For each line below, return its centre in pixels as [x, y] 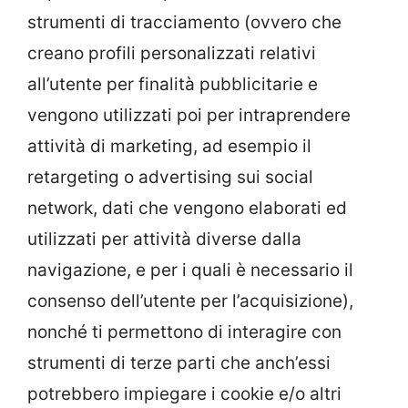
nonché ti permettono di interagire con [184, 331]
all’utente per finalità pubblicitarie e [173, 84]
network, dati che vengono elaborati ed [187, 208]
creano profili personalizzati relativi [172, 53]
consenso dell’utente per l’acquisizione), [190, 301]
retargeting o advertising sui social [170, 177]
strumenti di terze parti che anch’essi [179, 362]
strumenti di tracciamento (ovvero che [184, 22]
